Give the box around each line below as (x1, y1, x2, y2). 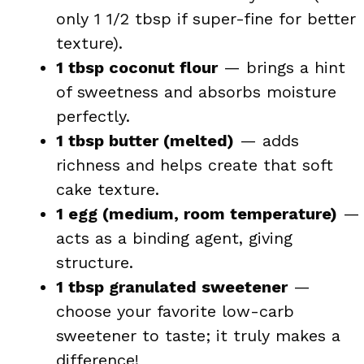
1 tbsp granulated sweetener (56, 276, 288, 297)
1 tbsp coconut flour (56, 57, 218, 77)
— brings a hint (218, 57, 345, 77)
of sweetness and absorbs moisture (56, 81, 336, 102)
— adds (234, 130, 299, 150)
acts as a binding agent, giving (56, 227, 292, 248)
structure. (56, 252, 133, 272)
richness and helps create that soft (56, 154, 333, 175)
